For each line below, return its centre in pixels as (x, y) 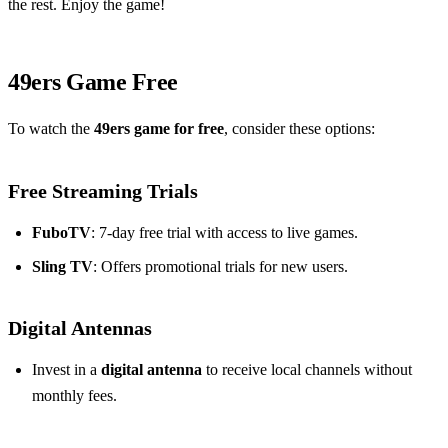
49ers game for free (159, 128)
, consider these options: (299, 128)
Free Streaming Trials (103, 190)
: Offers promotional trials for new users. (220, 266)
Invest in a (66, 369)
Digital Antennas (80, 327)
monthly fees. (74, 395)
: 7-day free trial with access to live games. (224, 232)
